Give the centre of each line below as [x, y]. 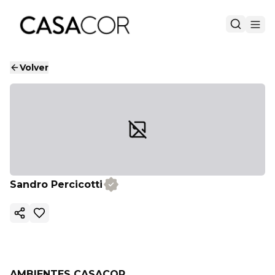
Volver [34, 68]
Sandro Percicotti [56, 184]
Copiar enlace [51, 218]
